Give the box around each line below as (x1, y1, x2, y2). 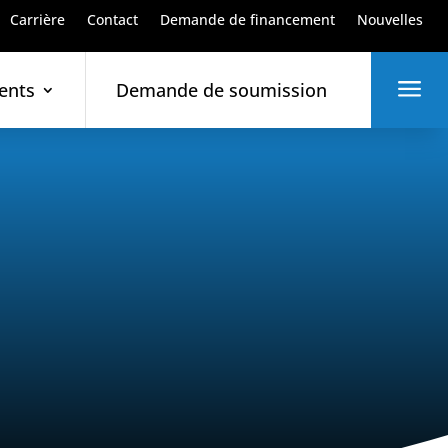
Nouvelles (356, 10, 423, 29)
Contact (86, 10, 138, 29)
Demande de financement (159, 10, 335, 29)
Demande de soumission (116, 78, 327, 102)
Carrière (9, 10, 65, 29)
